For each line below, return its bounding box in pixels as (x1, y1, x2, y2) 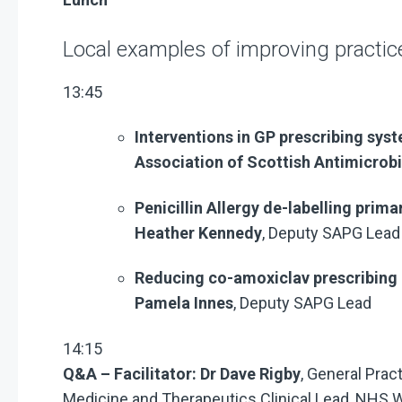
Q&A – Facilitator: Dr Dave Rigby (63, 363, 301, 383)
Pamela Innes (135, 293, 233, 313)
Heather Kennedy (135, 223, 262, 242)
